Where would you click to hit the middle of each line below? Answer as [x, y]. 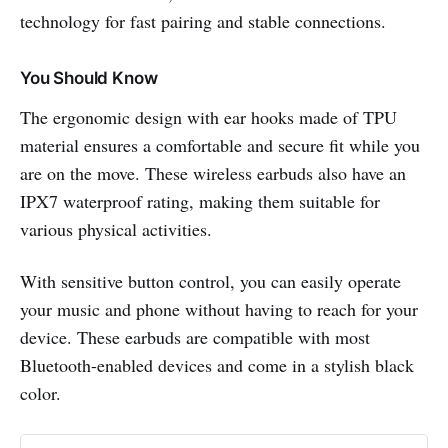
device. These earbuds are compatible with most [195, 336]
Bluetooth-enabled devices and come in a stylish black [217, 364]
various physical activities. [116, 228]
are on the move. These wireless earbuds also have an [213, 172]
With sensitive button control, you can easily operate [210, 280]
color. [40, 392]
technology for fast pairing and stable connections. [203, 20]
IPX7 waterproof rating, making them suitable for [200, 200]
